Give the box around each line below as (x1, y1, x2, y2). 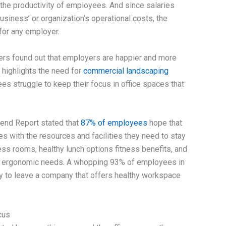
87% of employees (80, 118, 147, 128)
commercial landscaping (83, 66, 168, 76)
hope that (147, 118, 182, 128)
